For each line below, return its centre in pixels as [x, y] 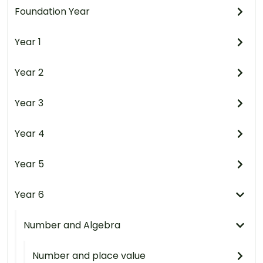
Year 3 [29, 103]
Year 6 [29, 195]
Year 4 [30, 134]
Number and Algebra [72, 225]
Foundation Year [52, 12]
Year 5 [29, 164]
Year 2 [29, 73]
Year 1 [28, 42]
